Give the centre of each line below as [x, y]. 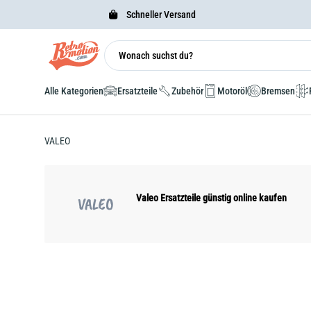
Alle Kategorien [74, 91]
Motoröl [232, 91]
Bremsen [278, 91]
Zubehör [187, 91]
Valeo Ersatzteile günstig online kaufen [211, 198]
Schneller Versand [160, 15]
